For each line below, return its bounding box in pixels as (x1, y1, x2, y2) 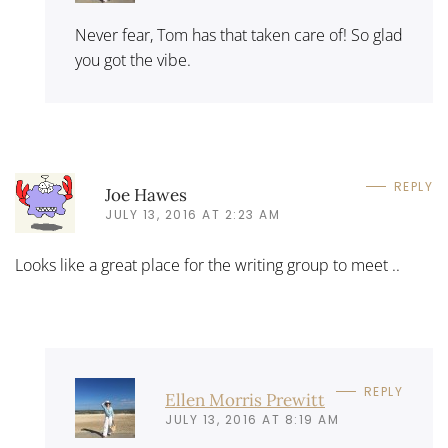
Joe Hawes (105, 183, 187, 206)
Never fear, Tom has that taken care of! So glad (75, 24, 403, 46)
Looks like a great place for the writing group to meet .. (15, 254, 400, 276)
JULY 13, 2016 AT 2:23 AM (105, 205, 280, 223)
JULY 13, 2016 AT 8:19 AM (165, 410, 339, 428)
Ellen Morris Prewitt (165, 388, 325, 411)
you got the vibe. (75, 49, 191, 71)
